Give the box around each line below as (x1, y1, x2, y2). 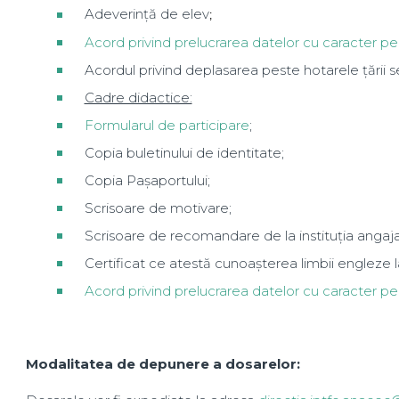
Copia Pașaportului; (84, 172, 210, 189)
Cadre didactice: (84, 89, 192, 106)
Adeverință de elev (84, 5, 209, 22)
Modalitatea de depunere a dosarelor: (25, 355, 300, 372)
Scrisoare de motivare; (84, 199, 232, 216)
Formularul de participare (84, 117, 249, 134)
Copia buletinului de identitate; (84, 144, 284, 161)
